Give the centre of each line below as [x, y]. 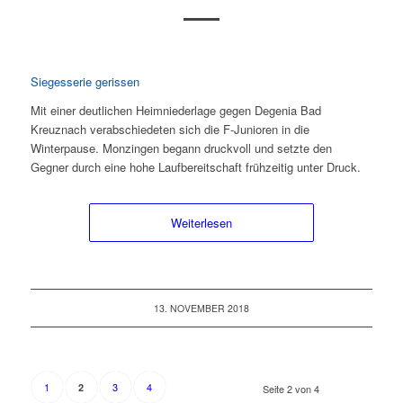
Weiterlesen [201, 222]
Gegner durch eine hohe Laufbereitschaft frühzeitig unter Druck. [195, 166]
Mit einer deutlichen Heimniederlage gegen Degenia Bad [175, 110]
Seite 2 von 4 [291, 388]
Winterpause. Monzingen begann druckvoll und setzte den [181, 148]
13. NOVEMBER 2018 [201, 308]
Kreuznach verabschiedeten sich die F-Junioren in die [170, 129]
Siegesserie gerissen [85, 81]
